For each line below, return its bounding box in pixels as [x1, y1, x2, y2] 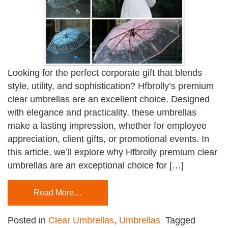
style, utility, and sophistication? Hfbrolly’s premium [8, 81, 214, 92]
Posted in [8, 215, 48, 226]
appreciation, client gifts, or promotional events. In [8, 134, 209, 145]
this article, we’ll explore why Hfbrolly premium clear [8, 147, 217, 158]
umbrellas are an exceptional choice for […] [8, 160, 184, 171]
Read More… [34, 188, 82, 197]
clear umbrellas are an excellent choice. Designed [8, 94, 210, 105]
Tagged [165, 215, 195, 226]
